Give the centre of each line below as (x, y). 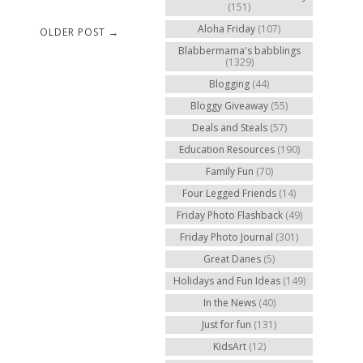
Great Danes (232, 259)
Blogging (229, 84)
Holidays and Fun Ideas (226, 281)
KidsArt (229, 346)
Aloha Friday (226, 29)
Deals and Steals (229, 128)
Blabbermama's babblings (239, 51)
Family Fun (229, 171)
